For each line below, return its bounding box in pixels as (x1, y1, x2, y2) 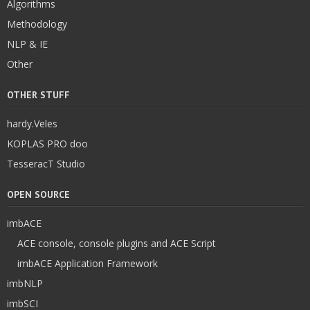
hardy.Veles (7, 117, 57, 131)
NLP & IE (7, 37, 48, 51)
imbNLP (7, 277, 43, 291)
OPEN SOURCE (7, 188, 70, 201)
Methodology (7, 17, 67, 31)
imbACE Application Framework (17, 257, 158, 271)
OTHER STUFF (7, 89, 70, 102)
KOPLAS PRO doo (7, 137, 88, 151)
